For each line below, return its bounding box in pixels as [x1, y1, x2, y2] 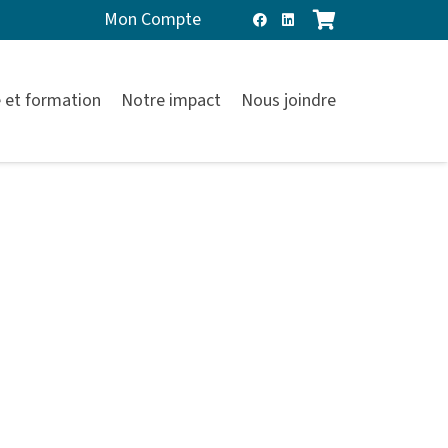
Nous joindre [241, 88, 336, 113]
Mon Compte [103, 7, 201, 32]
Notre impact [121, 88, 221, 113]
